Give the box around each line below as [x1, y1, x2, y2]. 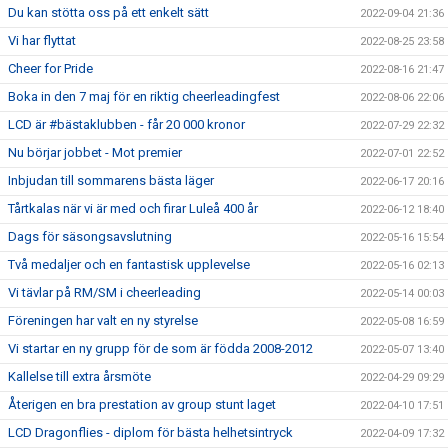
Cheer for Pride [8, 61, 93, 76]
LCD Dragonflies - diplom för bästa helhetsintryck [8, 425, 293, 440]
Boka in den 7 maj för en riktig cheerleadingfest [8, 89, 280, 104]
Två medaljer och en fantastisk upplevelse [8, 257, 250, 272]
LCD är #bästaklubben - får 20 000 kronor [8, 117, 245, 132]
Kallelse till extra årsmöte [8, 369, 151, 384]
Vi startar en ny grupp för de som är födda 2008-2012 [8, 341, 313, 356]
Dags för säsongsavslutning [8, 229, 172, 244]
